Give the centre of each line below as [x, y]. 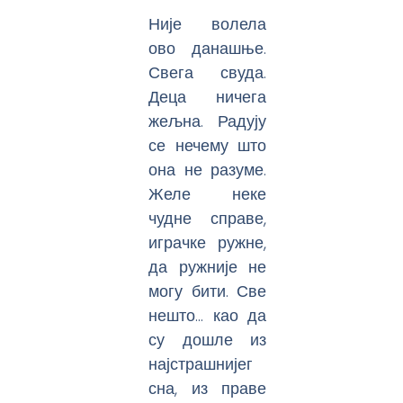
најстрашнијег [201, 363]
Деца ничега [208, 96]
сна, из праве [208, 388]
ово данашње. [208, 48]
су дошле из [208, 339]
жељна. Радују [208, 121]
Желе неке [208, 193]
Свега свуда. [208, 72]
